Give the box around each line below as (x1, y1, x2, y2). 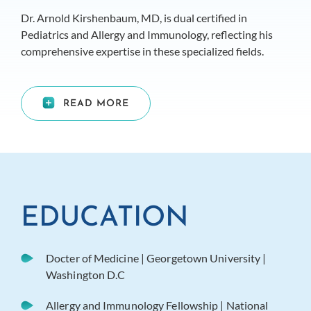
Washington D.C (46, 268, 126, 282)
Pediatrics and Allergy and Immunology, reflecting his (21, 28, 273, 42)
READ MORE (63, 99, 129, 110)
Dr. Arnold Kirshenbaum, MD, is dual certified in (21, 11, 247, 25)
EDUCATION (21, 205, 189, 233)
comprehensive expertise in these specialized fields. (21, 44, 264, 58)
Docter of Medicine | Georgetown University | (46, 251, 267, 265)
